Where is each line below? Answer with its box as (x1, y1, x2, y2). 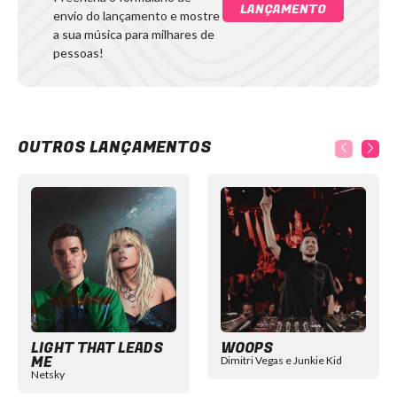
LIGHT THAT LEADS (31, 338, 163, 360)
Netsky (31, 368, 65, 382)
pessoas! (53, 45, 104, 61)
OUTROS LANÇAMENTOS (18, 136, 212, 160)
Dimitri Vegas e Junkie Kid (221, 354, 342, 368)
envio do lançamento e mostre (53, 8, 220, 24)
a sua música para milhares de (53, 27, 214, 43)
